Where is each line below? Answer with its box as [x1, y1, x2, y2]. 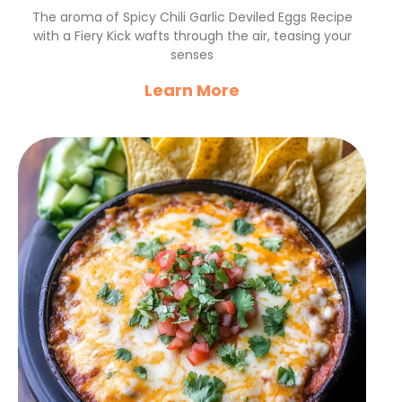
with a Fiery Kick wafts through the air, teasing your [32, 27, 352, 45]
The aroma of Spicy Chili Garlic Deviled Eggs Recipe [31, 8, 353, 26]
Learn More [144, 79, 240, 101]
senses [170, 46, 214, 64]
